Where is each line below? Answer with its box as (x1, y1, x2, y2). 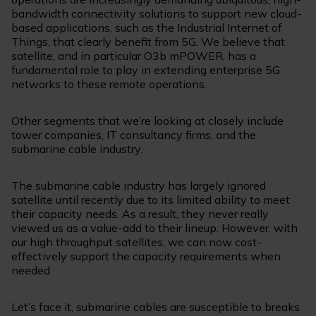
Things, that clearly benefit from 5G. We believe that (11, 35, 285, 49)
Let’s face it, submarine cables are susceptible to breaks (11, 300, 300, 315)
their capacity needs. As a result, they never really (11, 207, 269, 221)
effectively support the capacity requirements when (11, 249, 281, 264)
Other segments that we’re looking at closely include (11, 114, 284, 128)
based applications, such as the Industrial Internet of (11, 20, 282, 35)
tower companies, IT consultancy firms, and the (11, 128, 256, 142)
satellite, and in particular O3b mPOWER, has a (11, 49, 256, 63)
